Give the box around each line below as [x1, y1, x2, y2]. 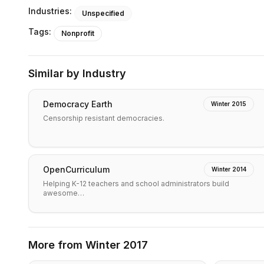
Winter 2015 [211, 100, 246, 107]
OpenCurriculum [43, 164, 110, 174]
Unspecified [82, 9, 124, 18]
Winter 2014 [212, 166, 246, 173]
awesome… [43, 189, 84, 197]
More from [28, 239, 85, 251]
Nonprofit [61, 29, 94, 38]
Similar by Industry [28, 67, 126, 80]
